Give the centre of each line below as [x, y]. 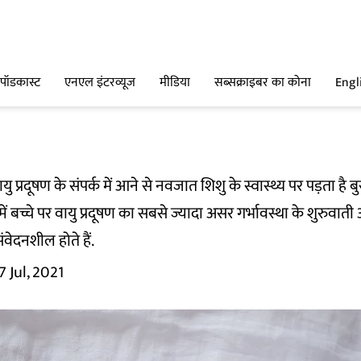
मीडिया [175, 83]
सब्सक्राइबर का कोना [263, 83]
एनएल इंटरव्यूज [100, 83]
